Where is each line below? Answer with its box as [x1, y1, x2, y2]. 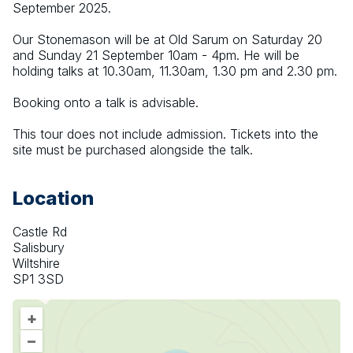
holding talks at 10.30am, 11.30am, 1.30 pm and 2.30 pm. [13, 63, 337, 80]
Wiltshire [13, 255, 60, 272]
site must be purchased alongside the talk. [13, 142, 253, 158]
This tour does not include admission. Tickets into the [13, 126, 318, 143]
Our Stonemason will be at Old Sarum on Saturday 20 [13, 32, 322, 48]
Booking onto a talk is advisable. [13, 95, 199, 111]
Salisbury [13, 240, 65, 256]
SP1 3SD [13, 271, 64, 288]
